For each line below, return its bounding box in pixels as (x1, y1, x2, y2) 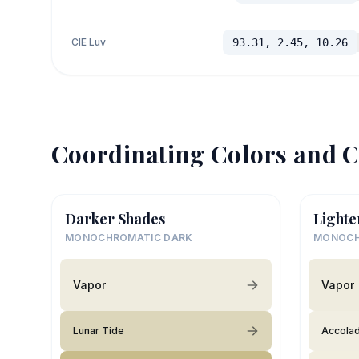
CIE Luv (71, 36, 106, 49)
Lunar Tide (73, 325, 124, 337)
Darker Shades (65, 209, 165, 229)
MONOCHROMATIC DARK (65, 232, 193, 244)
